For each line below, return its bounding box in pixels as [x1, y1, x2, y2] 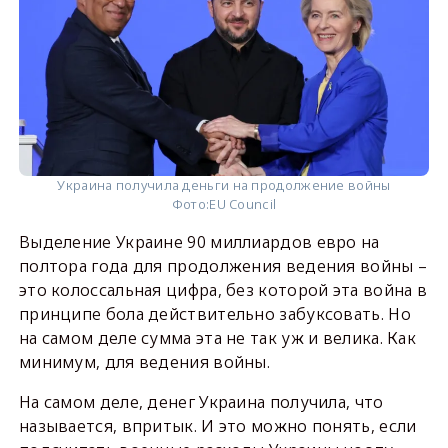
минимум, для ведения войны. [18, 351, 271, 374]
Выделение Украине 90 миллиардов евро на [18, 231, 380, 254]
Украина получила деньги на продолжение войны [57, 176, 391, 195]
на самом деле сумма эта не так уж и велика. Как [18, 327, 417, 350]
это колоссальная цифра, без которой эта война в [18, 279, 428, 302]
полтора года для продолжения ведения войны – [18, 255, 428, 278]
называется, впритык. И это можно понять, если [18, 415, 417, 438]
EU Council [209, 195, 277, 214]
